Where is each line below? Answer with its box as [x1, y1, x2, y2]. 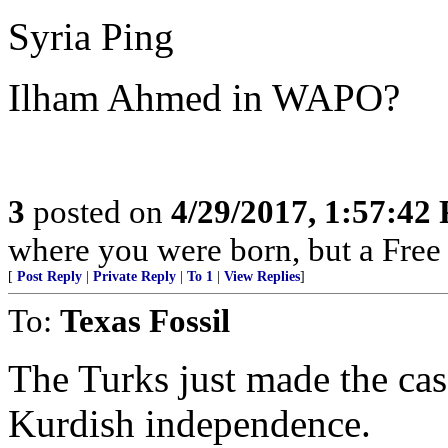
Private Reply [93, 269, 176, 284]
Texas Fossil [60, 302, 230, 339]
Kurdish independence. [8, 402, 371, 445]
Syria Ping [8, 15, 174, 58]
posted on [25, 193, 171, 230]
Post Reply [17, 269, 82, 284]
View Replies [224, 269, 300, 284]
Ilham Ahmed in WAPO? [8, 76, 400, 119]
